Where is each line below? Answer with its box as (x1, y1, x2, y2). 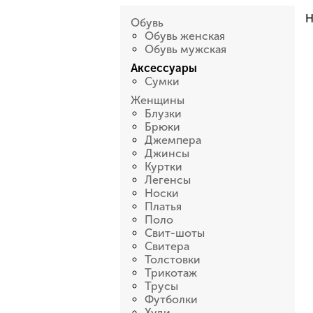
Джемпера (145, 133, 201, 147)
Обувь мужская (145, 43, 226, 56)
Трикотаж (145, 266, 197, 279)
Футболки (145, 293, 198, 306)
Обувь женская (145, 29, 225, 43)
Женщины (131, 94, 184, 107)
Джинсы (145, 147, 189, 160)
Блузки (145, 107, 182, 120)
